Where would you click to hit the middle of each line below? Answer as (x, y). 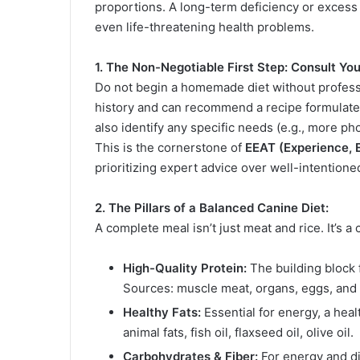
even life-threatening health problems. (205, 27)
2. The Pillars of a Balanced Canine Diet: (212, 207)
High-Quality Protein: (185, 268)
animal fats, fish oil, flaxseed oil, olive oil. (238, 332)
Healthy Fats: (162, 312)
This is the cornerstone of (170, 147)
